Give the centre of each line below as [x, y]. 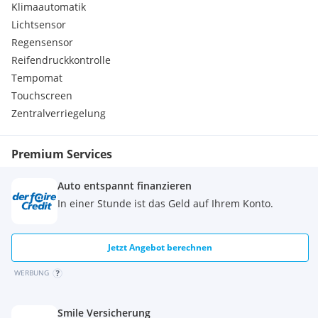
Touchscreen [42, 95]
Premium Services [62, 154]
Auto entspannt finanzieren [125, 186]
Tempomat [37, 78]
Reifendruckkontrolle [61, 60]
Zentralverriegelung [59, 113]
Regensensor [42, 42]
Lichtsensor [39, 24]
